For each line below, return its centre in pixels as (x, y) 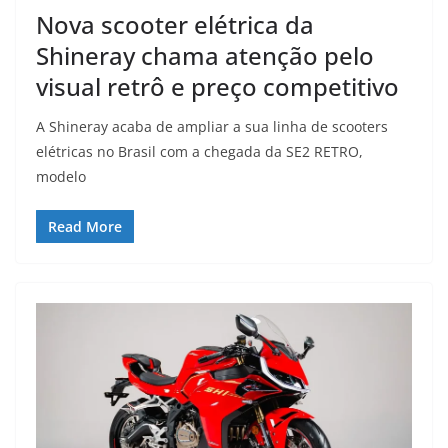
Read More (85, 227)
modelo (61, 177)
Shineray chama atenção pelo (205, 56)
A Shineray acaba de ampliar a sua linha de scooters (212, 127)
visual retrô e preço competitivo (217, 87)
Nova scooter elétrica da (175, 25)
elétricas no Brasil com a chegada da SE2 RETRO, (199, 152)
